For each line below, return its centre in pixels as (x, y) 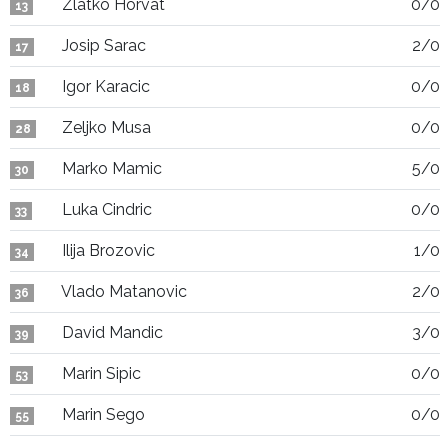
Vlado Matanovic (124, 291)
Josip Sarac (104, 45)
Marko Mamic (112, 168)
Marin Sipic (101, 373)
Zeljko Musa (106, 127)
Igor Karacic (106, 86)
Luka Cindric (107, 209)
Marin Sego (103, 414)
